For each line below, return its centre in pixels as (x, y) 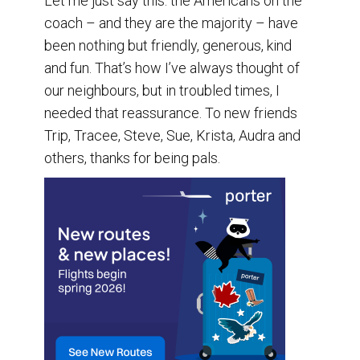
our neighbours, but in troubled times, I (162, 91)
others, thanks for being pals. (132, 158)
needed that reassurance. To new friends (171, 113)
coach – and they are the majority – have (171, 23)
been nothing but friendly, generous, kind (168, 46)
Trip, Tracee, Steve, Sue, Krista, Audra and (172, 136)
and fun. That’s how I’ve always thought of (172, 68)
